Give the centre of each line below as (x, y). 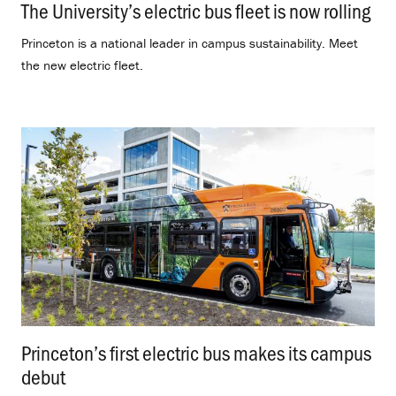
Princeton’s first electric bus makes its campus (196, 352)
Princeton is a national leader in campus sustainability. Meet (190, 43)
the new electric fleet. (82, 65)
